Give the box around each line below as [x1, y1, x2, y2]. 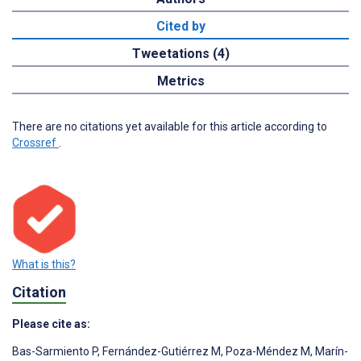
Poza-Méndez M [223, 344, 310, 358]
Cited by [156, 19, 205, 35]
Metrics [156, 73, 205, 89]
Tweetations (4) [131, 46, 230, 62]
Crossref [12, 136, 59, 150]
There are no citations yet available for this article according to [12, 120, 327, 134]
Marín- [313, 344, 348, 358]
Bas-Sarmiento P [12, 344, 98, 358]
